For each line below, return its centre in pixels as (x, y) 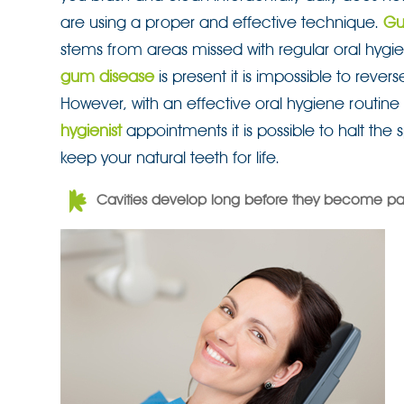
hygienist (91, 130)
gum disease (107, 76)
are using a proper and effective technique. (222, 22)
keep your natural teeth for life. (170, 157)
